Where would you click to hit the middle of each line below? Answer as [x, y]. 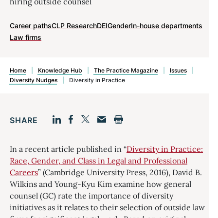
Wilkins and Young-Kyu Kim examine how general [100, 184]
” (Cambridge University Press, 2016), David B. [120, 172]
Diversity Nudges [34, 80]
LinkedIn [74, 136]
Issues [178, 70]
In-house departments [167, 26]
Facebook [92, 136]
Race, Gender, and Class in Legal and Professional [99, 161]
